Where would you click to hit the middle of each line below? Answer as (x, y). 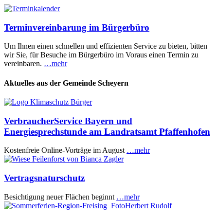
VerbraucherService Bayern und (68, 121)
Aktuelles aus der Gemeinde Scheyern (66, 83)
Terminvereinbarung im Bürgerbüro (77, 27)
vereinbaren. (24, 64)
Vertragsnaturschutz (44, 178)
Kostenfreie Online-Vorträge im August (65, 150)
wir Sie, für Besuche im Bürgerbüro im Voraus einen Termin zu (101, 55)
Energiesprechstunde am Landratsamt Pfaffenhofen (107, 131)
